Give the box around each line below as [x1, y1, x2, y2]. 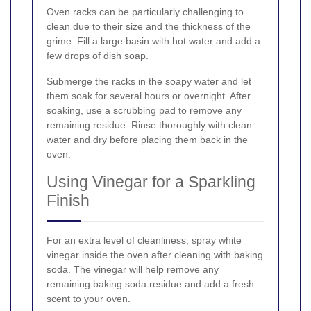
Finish [47, 191, 90, 210]
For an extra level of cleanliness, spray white [47, 234, 242, 246]
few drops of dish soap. [47, 49, 149, 61]
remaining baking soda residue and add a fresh [47, 278, 254, 289]
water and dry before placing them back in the [47, 133, 248, 145]
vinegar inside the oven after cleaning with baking [47, 249, 263, 260]
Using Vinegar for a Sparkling [47, 172, 255, 191]
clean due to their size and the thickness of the [47, 20, 251, 32]
